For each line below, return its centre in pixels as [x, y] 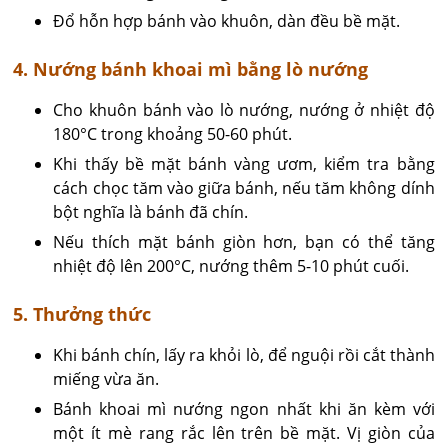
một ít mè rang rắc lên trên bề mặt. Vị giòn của [244, 432]
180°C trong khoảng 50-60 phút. [173, 133]
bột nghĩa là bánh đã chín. [151, 211]
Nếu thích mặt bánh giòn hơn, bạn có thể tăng [244, 241]
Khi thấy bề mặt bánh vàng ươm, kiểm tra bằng [244, 163]
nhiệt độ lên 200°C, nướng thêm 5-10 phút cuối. [231, 265]
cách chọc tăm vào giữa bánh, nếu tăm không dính [244, 187]
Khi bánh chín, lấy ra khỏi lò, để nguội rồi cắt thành [244, 354]
